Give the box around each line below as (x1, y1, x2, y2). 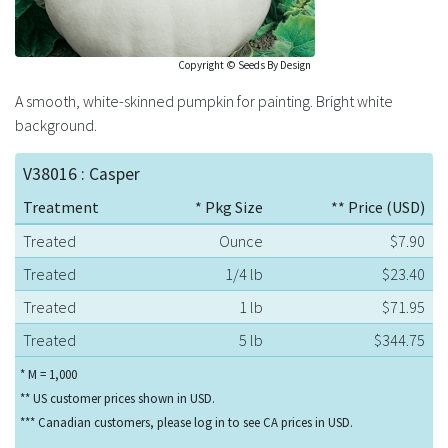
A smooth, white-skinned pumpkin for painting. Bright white (15, 90, 393, 111)
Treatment (23, 196, 99, 217)
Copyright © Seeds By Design (178, 57, 311, 72)
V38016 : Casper (23, 162, 140, 185)
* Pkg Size (195, 196, 264, 217)
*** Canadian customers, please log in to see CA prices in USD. (19, 413, 353, 430)
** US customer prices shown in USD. (19, 389, 215, 406)
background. (15, 114, 97, 135)
